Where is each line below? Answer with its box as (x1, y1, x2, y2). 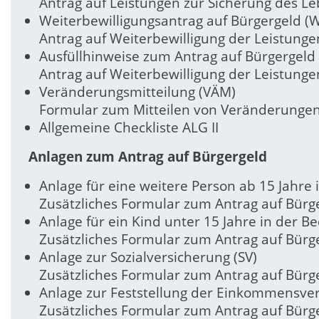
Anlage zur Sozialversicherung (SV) (39, 248, 257, 267)
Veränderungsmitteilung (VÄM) (39, 82, 236, 101)
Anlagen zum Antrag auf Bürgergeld (28, 147, 267, 167)
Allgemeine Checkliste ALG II (39, 117, 219, 137)
